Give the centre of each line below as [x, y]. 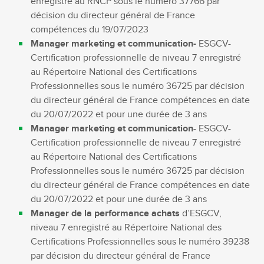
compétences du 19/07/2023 [90, 29]
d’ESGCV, [201, 213]
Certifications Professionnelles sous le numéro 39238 [140, 242]
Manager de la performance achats [105, 213]
